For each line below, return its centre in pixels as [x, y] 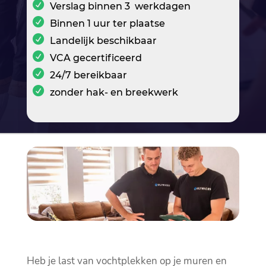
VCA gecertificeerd [96, 58]
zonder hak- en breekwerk [114, 93]
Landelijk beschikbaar [103, 41]
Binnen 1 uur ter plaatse [107, 24]
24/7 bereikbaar [88, 75]
